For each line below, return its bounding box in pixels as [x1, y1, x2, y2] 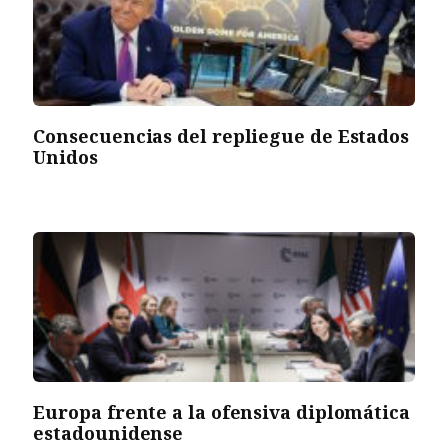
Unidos [33, 144, 98, 169]
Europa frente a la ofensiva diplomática [33, 399, 410, 424]
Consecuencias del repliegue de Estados [33, 123, 410, 148]
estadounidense [33, 420, 184, 445]
